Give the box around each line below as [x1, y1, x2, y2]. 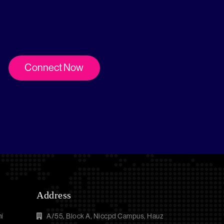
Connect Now [24, 62, 84, 73]
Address [36, 189, 71, 200]
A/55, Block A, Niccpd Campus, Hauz [45, 212, 163, 220]
